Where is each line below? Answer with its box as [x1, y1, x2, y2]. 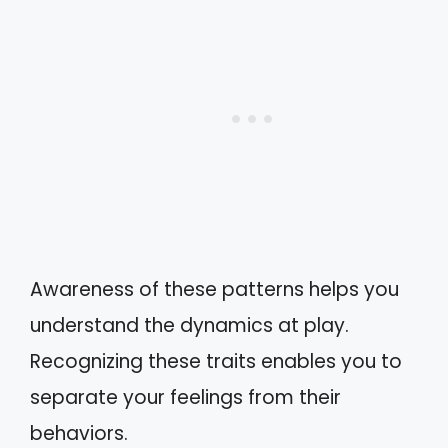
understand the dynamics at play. [30, 312, 349, 339]
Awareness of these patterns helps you [30, 276, 399, 303]
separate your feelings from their [30, 384, 341, 411]
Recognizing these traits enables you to [30, 348, 402, 375]
